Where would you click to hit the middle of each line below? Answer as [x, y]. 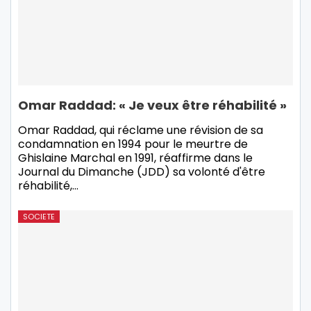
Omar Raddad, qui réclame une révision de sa [141, 130]
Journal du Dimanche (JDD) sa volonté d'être [142, 171]
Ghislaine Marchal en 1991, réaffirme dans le [135, 158]
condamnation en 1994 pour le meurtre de [133, 144]
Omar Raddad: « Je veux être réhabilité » [152, 105]
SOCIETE [39, 216]
